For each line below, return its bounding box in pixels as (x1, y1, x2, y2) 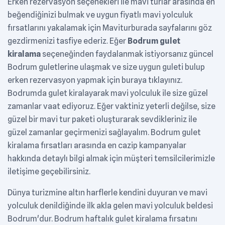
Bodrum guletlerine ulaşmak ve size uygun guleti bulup (8, 62, 205, 72)
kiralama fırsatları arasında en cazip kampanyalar (8, 141, 186, 151)
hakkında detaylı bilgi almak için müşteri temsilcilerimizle (8, 154, 215, 164)
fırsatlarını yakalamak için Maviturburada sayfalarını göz (8, 23, 212, 33)
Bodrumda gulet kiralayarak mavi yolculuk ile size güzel (8, 88, 208, 98)
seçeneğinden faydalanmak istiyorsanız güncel (41, 49, 213, 59)
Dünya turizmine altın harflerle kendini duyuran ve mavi (8, 188, 207, 198)
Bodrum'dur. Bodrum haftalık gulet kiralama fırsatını (8, 214, 197, 224)
